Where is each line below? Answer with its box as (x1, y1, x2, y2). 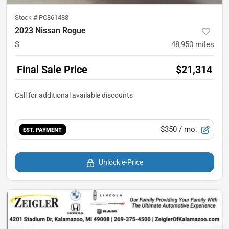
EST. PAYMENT (23, 126, 62, 133)
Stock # (15, 14, 39, 22)
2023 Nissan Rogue (15, 26, 86, 36)
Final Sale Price (17, 63, 87, 76)
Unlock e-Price (98, 158, 143, 167)
